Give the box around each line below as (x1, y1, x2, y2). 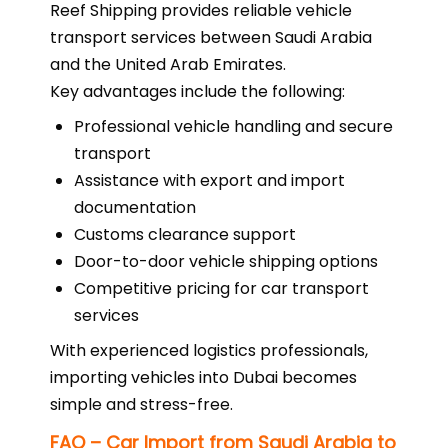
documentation (74, 196, 196, 219)
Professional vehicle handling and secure (74, 115, 393, 138)
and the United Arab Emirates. (50, 53, 286, 76)
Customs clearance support (74, 223, 296, 246)
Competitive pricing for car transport (74, 277, 369, 300)
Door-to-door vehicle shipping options (74, 250, 378, 273)
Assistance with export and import (74, 169, 345, 192)
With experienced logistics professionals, (50, 339, 368, 362)
